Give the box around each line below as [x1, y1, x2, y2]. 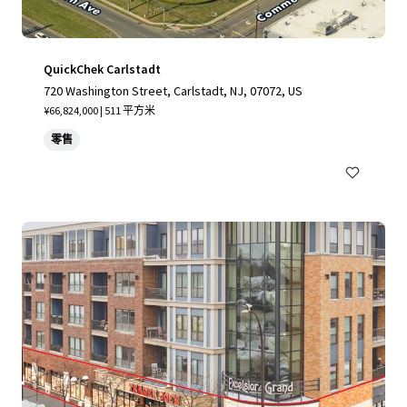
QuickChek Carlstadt [44, 61, 161, 77]
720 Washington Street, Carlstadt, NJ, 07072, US [44, 83, 303, 99]
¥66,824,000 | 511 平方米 [44, 104, 155, 117]
